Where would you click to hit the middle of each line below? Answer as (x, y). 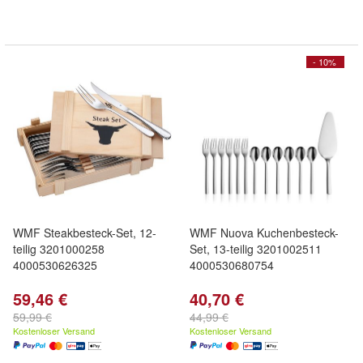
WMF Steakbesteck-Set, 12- (85, 233)
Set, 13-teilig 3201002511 (256, 249)
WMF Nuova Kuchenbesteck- (264, 233)
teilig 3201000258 (59, 249)
